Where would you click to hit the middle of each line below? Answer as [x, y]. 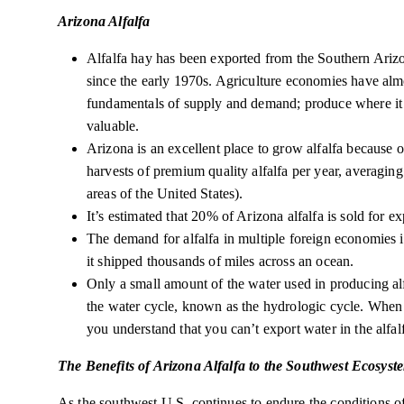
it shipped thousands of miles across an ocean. [224, 261]
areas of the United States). [165, 193]
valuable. [113, 126]
